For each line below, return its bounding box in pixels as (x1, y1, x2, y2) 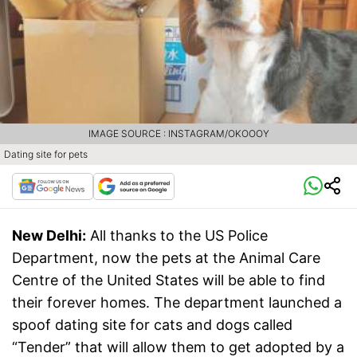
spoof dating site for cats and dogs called (12, 316, 292, 334)
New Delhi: (12, 227, 86, 245)
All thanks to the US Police (90, 227, 268, 245)
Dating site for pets (4, 148, 88, 161)
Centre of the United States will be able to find (12, 272, 325, 289)
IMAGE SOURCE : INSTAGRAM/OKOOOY (88, 127, 269, 140)
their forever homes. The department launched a (12, 294, 342, 312)
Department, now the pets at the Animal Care (12, 249, 320, 267)
